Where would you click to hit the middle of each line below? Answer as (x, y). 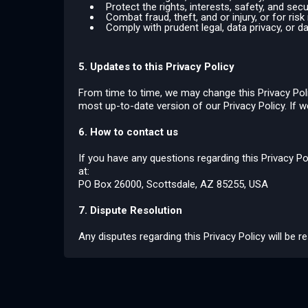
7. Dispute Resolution (130, 210)
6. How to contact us (128, 132)
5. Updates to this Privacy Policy (156, 67)
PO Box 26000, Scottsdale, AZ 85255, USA (173, 184)
